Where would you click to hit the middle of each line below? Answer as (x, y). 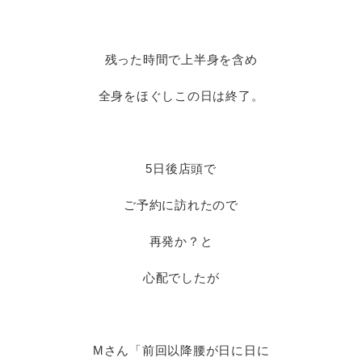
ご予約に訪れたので (181, 205)
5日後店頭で (181, 168)
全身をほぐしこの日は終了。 (181, 96)
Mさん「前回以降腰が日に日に (181, 350)
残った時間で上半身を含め (181, 59)
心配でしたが (181, 278)
